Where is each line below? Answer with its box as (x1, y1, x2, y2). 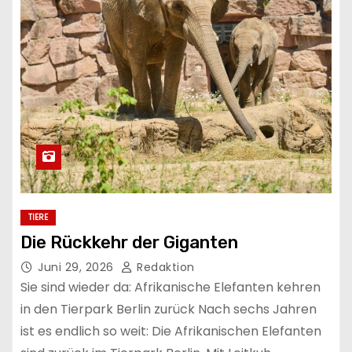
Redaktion (133, 259, 195, 276)
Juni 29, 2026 (38, 259, 117, 276)
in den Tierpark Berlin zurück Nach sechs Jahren (20, 300, 317, 319)
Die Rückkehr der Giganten (20, 232, 238, 254)
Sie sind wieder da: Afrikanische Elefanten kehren (20, 278, 321, 297)
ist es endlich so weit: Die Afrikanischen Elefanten (20, 322, 321, 341)
